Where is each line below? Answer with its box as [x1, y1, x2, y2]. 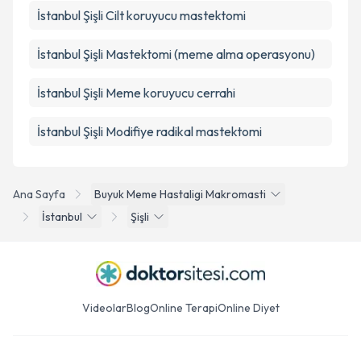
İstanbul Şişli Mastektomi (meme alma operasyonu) [37, 46, 315, 62]
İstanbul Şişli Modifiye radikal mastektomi [37, 123, 262, 139]
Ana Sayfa [13, 187, 65, 201]
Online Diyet [217, 301, 280, 315]
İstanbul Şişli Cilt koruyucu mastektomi [37, 7, 246, 23]
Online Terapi [149, 301, 218, 315]
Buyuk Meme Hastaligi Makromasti [94, 187, 266, 201]
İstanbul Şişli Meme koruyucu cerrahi [37, 85, 235, 101]
